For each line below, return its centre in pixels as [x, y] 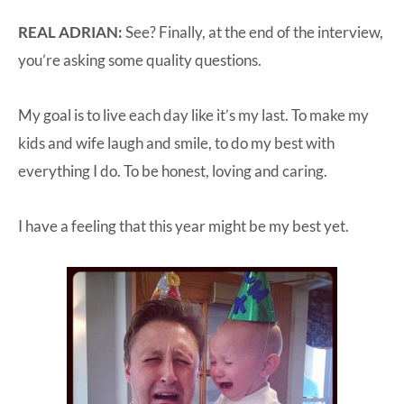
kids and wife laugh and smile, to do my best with [176, 142]
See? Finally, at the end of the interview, [254, 32]
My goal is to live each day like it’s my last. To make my [193, 115]
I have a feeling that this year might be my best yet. [184, 225]
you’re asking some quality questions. [140, 60]
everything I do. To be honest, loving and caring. [173, 170]
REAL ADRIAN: [72, 32]
